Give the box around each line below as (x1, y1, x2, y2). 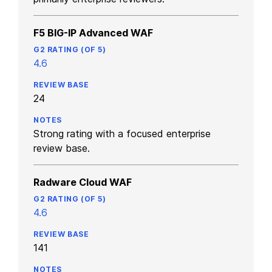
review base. (33, 141, 90, 154)
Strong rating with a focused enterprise (33, 127, 211, 140)
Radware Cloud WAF (33, 175, 132, 188)
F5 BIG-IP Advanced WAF (33, 26, 153, 39)
